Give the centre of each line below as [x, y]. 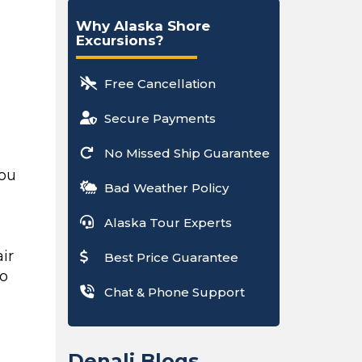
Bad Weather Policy [166, 188]
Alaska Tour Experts [168, 223]
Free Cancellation [160, 84]
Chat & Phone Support [174, 292]
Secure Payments [160, 118]
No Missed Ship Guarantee [187, 153]
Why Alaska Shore [143, 26]
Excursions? [120, 40]
